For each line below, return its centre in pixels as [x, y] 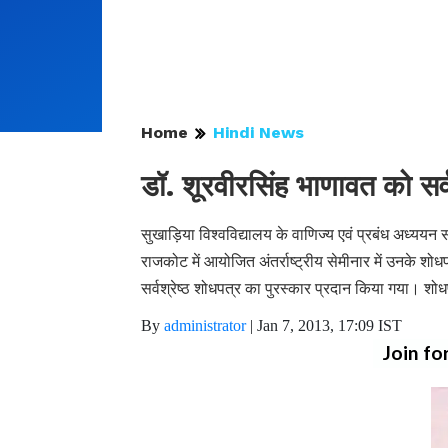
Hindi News [258, 132]
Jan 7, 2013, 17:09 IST [329, 325]
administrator [205, 325]
